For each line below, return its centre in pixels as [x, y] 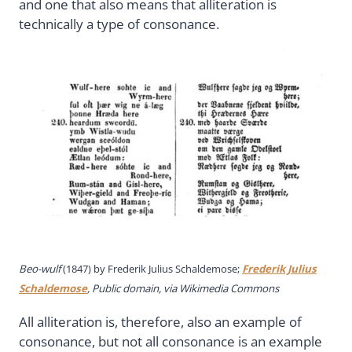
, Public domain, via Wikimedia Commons [183, 289]
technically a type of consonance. [119, 24]
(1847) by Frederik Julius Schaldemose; [151, 269]
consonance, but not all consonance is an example [170, 341]
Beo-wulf [40, 269]
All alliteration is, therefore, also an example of [160, 321]
